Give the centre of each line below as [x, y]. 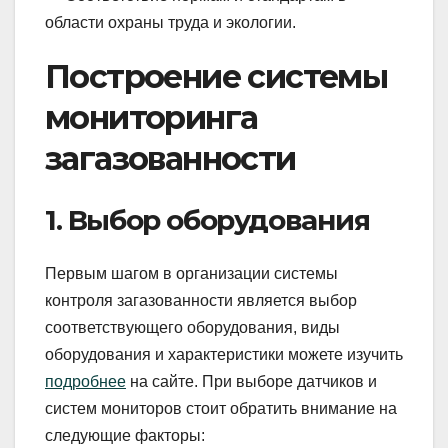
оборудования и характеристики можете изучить [224, 354]
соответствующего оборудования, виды [192, 327]
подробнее [85, 381]
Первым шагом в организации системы [191, 273]
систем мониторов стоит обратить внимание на [221, 408]
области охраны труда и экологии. [170, 23]
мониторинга [151, 118]
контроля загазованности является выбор [201, 300]
